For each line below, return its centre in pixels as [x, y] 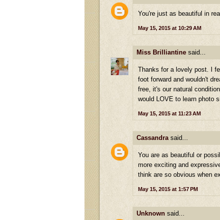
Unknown [151, 213]
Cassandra [152, 138]
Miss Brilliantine [161, 53]
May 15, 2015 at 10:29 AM [170, 28]
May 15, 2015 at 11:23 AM [169, 114]
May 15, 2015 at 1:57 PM [168, 189]
